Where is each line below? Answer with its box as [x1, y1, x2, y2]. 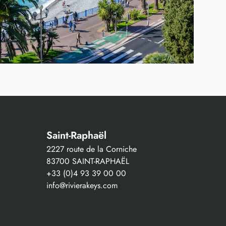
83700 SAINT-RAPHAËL [46, 155, 129, 167]
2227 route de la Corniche [46, 143, 137, 155]
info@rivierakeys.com [46, 179, 118, 191]
